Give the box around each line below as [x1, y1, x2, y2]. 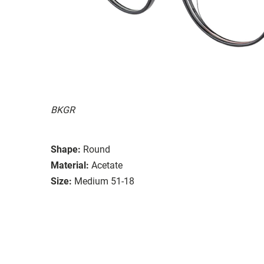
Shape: [51, 143, 81, 155]
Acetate [91, 159, 123, 171]
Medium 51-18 [74, 175, 134, 187]
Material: [51, 159, 89, 171]
